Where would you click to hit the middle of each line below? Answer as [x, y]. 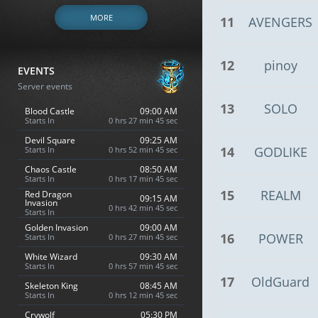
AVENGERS [280, 22]
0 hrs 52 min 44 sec [143, 149]
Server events [45, 86]
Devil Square [50, 140]
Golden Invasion [56, 227]
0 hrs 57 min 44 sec [143, 265]
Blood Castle [50, 111]
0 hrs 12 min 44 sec [143, 295]
